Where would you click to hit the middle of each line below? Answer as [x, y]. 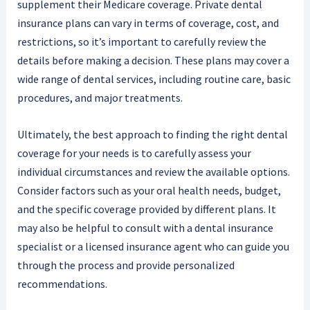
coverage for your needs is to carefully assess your [134, 153]
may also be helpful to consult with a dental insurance [145, 227]
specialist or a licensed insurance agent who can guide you [153, 246]
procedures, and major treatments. [100, 97]
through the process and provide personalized [126, 265]
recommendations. [62, 283]
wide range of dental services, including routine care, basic [154, 79]
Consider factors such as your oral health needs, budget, [149, 190]
